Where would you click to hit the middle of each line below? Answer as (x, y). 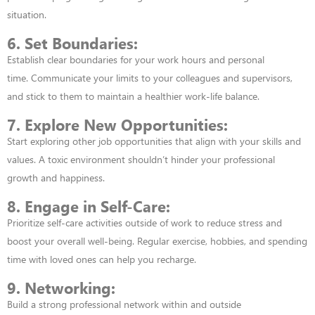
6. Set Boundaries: (72, 43)
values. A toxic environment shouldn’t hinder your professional (141, 159)
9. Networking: (61, 287)
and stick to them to (51, 96)
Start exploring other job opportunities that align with (122, 141)
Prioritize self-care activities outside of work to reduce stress (135, 222)
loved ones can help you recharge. (123, 259)
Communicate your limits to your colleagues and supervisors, (162, 77)
